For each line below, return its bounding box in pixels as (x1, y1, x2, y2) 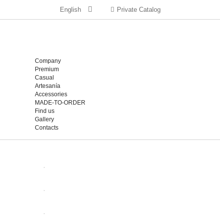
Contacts (35, 124, 58, 131)
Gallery (35, 116, 54, 123)
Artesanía (35, 82, 60, 89)
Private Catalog (116, 6, 161, 13)
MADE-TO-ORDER (35, 99, 85, 106)
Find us (35, 108, 55, 114)
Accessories (35, 91, 67, 98)
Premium (35, 66, 59, 73)
